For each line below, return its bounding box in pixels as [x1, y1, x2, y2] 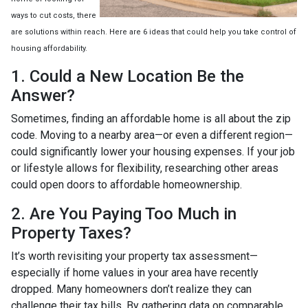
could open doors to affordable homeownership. [11, 177, 242, 191]
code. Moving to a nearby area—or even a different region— [11, 128, 293, 142]
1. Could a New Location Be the [11, 66, 244, 86]
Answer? [11, 85, 75, 105]
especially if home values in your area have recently [11, 265, 258, 279]
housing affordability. [11, 43, 87, 53]
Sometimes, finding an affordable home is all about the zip [11, 111, 291, 125]
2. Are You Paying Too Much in [11, 203, 236, 223]
